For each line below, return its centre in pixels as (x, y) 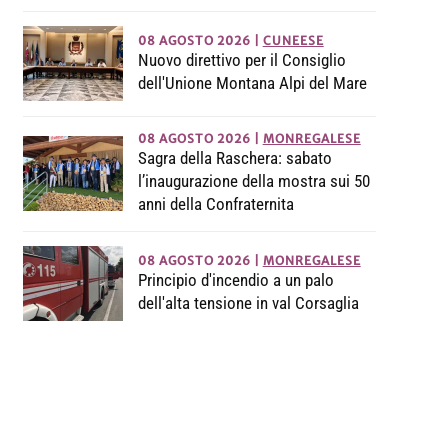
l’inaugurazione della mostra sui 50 (253, 181)
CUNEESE (293, 40)
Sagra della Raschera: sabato (234, 158)
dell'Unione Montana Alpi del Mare (252, 82)
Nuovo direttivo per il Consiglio (241, 59)
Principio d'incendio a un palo (235, 279)
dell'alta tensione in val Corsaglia (248, 302)
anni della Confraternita (215, 204)
